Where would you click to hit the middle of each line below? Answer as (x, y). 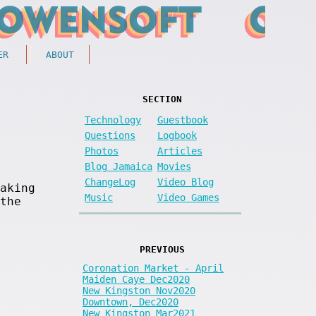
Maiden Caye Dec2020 (136, 279)
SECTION (162, 99)
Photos (102, 151)
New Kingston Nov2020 (139, 290)
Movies (174, 166)
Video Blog (185, 182)
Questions (110, 135)
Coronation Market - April (153, 268)
